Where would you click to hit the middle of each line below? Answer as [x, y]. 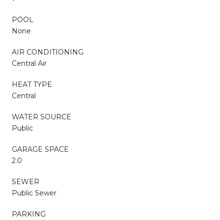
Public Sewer [34, 193]
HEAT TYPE [32, 84]
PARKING [29, 214]
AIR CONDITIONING [48, 52]
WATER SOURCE [41, 117]
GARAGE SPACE [40, 149]
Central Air [29, 63]
